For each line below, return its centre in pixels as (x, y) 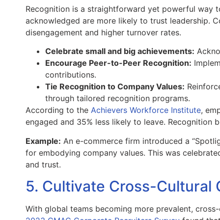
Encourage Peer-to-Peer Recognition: (118, 63)
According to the (58, 110)
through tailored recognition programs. (118, 98)
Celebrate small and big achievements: (120, 51)
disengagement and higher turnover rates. (103, 32)
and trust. (43, 164)
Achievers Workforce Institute (146, 110)
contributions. (71, 75)
